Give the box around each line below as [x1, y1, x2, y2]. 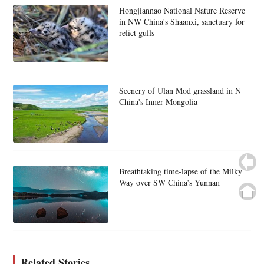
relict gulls [118, 27, 154, 39]
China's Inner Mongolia [118, 96, 197, 108]
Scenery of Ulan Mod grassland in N [118, 85, 241, 97]
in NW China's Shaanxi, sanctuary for [118, 16, 245, 28]
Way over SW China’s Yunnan [118, 176, 220, 188]
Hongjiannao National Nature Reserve [118, 5, 245, 16]
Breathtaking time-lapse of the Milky [118, 165, 242, 177]
